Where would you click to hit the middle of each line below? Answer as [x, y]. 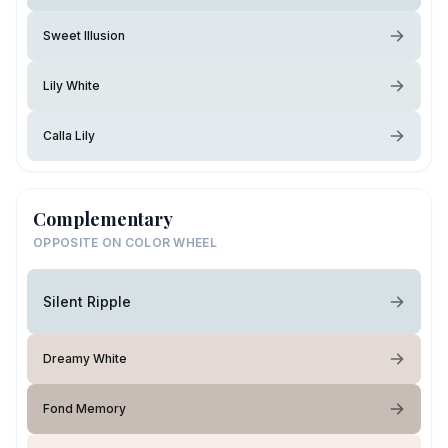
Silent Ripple [87, 301]
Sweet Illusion [84, 35]
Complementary [103, 219]
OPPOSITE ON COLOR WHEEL [125, 242]
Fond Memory [84, 408]
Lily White [71, 85]
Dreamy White [85, 358]
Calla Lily [69, 135]
